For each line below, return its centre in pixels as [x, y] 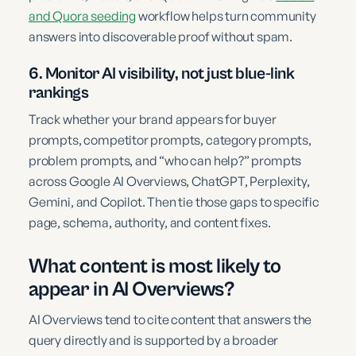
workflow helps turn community [226, 15]
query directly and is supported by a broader [154, 340]
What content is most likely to [155, 266]
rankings [59, 93]
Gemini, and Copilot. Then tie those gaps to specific [174, 201]
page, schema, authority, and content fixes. [150, 222]
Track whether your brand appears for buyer [153, 119]
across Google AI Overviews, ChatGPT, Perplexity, [169, 181]
